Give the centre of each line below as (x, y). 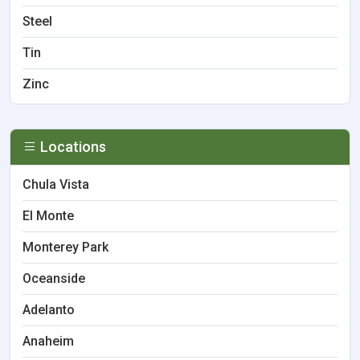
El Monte (48, 216)
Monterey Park (65, 247)
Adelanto (49, 310)
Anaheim (48, 341)
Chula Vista (56, 184)
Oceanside (54, 278)
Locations (72, 147)
